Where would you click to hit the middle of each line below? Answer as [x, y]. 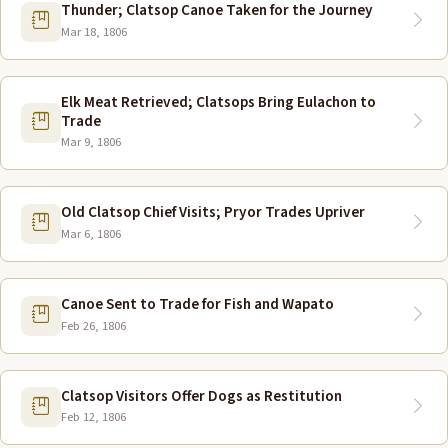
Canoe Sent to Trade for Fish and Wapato [197, 303]
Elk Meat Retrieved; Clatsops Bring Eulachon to [218, 101]
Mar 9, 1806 [91, 142]
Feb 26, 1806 [93, 325]
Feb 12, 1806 [93, 417]
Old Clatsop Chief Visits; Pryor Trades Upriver [213, 212]
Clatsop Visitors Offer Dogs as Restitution [201, 395]
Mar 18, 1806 [94, 31]
